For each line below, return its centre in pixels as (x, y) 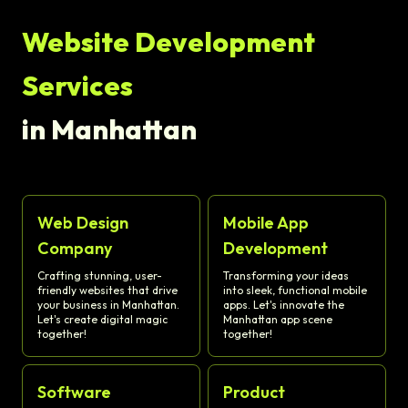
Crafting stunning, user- (100, 276)
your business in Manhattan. (108, 305)
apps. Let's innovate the (284, 305)
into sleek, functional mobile (295, 291)
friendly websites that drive (107, 291)
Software (74, 393)
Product (254, 393)
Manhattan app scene (278, 320)
